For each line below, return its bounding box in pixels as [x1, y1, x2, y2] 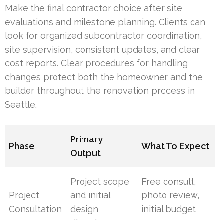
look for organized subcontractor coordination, [5, 30, 202, 41]
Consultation [9, 203, 62, 214]
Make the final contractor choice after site [5, 2, 182, 13]
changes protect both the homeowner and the [5, 71, 203, 82]
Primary [70, 134, 103, 144]
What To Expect [141, 140, 210, 151]
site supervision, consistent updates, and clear [5, 44, 200, 55]
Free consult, [141, 176, 196, 187]
